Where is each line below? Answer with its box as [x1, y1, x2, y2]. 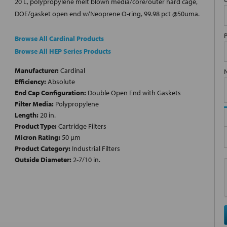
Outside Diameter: [15, 155, 71, 165]
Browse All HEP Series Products [15, 47, 111, 56]
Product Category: [15, 144, 70, 154]
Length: [15, 110, 39, 120]
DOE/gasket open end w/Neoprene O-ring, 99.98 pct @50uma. [15, 9, 200, 19]
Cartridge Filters [57, 122, 106, 131]
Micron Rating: [15, 133, 60, 142]
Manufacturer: [15, 66, 59, 75]
